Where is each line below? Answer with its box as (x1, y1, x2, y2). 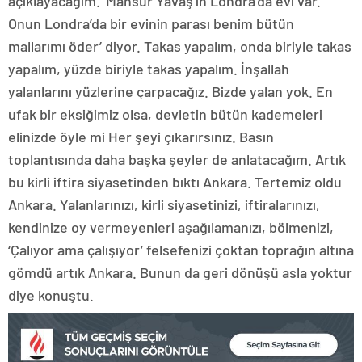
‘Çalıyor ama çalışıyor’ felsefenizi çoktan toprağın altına (8, 240, 354, 259)
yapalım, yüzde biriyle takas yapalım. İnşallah (8, 59, 289, 78)
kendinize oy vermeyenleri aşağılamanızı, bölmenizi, (8, 217, 334, 236)
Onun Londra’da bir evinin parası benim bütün (8, 14, 294, 32)
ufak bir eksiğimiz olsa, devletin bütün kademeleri (8, 104, 322, 123)
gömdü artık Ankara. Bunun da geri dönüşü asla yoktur (8, 263, 352, 281)
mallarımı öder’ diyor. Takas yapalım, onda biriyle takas (8, 36, 351, 55)
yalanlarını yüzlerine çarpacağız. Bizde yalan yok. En (8, 82, 333, 100)
